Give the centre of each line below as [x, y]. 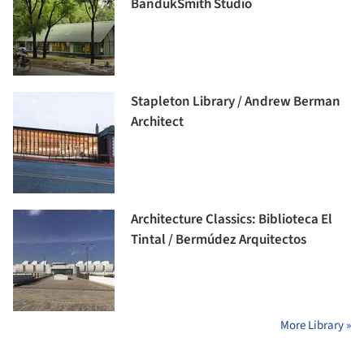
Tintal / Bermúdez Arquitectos [219, 239]
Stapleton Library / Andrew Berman [236, 101]
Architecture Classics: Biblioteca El [232, 219]
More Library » [316, 325]
